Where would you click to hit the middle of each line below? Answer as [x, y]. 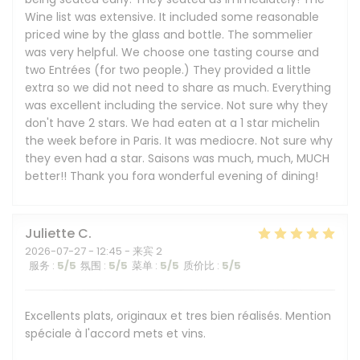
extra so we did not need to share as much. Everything [178, 88]
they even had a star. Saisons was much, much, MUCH [177, 158]
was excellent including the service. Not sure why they [176, 105]
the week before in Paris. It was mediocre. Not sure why [179, 141]
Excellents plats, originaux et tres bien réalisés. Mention [178, 316]
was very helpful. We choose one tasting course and [172, 52]
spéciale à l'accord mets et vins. [115, 333]
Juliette [50, 233]
